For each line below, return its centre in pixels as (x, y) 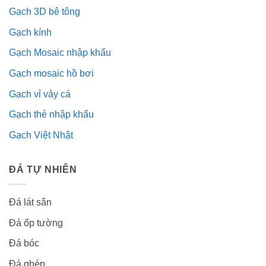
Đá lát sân (30, 202)
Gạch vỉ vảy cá (40, 94)
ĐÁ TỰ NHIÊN (43, 170)
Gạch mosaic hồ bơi (51, 74)
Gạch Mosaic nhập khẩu (60, 53)
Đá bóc (24, 243)
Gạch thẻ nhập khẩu (51, 115)
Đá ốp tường (36, 223)
